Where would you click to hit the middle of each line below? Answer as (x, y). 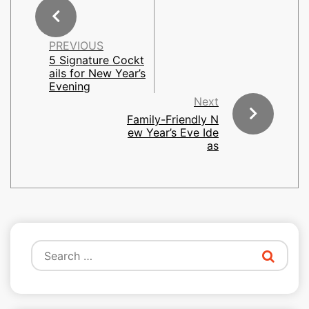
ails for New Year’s (97, 73)
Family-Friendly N (173, 119)
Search (48, 248)
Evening (70, 86)
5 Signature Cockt (97, 60)
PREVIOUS (76, 46)
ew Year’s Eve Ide (173, 132)
